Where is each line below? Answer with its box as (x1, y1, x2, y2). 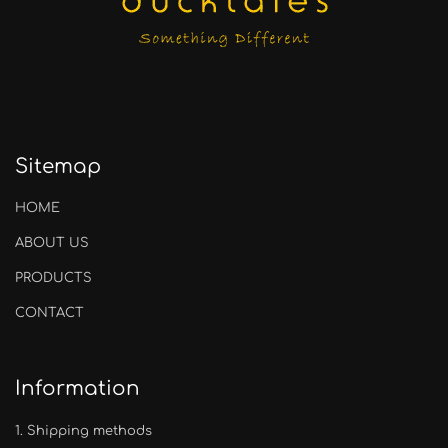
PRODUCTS (15, 271, 92, 285)
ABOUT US (15, 236, 89, 250)
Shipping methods (27, 424, 152, 438)
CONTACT (15, 306, 84, 320)
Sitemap (15, 155, 101, 178)
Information (15, 377, 140, 400)
